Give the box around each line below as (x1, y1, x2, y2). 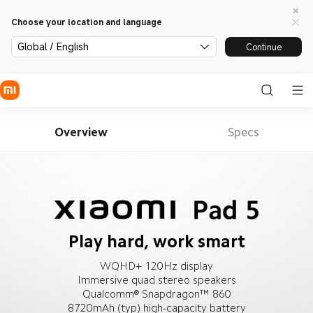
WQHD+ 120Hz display (100, 260, 213, 272)
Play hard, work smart (68, 233, 245, 251)
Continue (245, 41, 282, 52)
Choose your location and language (11, 16, 162, 27)
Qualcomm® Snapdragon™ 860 (82, 288, 231, 300)
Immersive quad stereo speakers (77, 274, 236, 286)
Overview (54, 125, 108, 138)
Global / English (17, 40, 89, 53)
